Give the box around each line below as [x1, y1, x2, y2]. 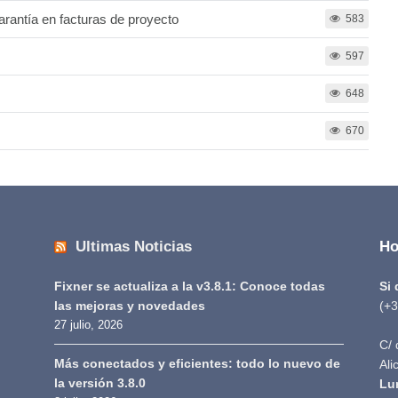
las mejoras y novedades [53, 298, 205, 314]
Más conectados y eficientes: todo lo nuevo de [53, 356, 340, 371]
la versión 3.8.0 [53, 376, 146, 391]
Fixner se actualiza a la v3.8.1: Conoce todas [53, 279, 325, 294]
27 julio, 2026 [53, 318, 123, 332]
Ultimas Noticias [75, 238, 192, 256]
